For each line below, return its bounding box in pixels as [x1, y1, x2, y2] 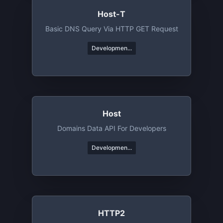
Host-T [98, 9, 125, 19]
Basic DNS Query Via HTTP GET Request [45, 24, 178, 33]
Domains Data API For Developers [57, 124, 166, 132]
